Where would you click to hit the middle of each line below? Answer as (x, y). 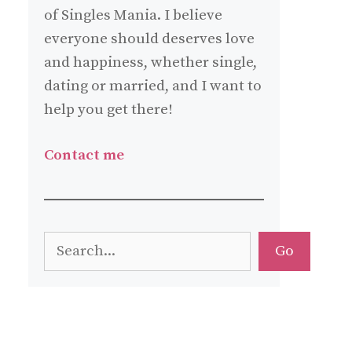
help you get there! (108, 109)
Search (67, 243)
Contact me (84, 156)
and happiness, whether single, (150, 62)
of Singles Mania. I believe (133, 15)
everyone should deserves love (149, 38)
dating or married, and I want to (153, 86)
